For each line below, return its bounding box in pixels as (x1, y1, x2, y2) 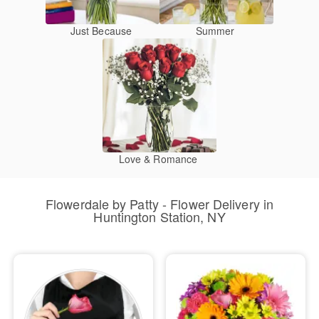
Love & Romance (118, 152, 198, 166)
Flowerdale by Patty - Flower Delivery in (46, 194, 273, 213)
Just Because (70, 23, 132, 38)
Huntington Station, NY (93, 207, 226, 226)
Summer (195, 23, 235, 38)
